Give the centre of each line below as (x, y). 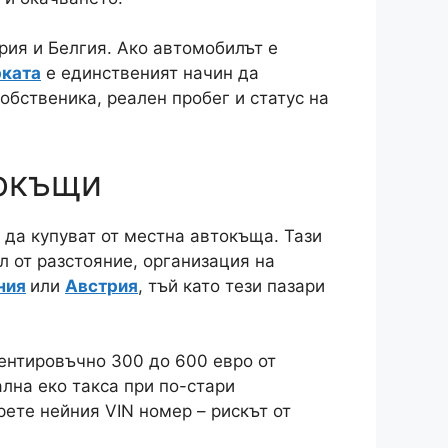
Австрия (101, 285)
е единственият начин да (150, 73)
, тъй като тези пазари (231, 285)
